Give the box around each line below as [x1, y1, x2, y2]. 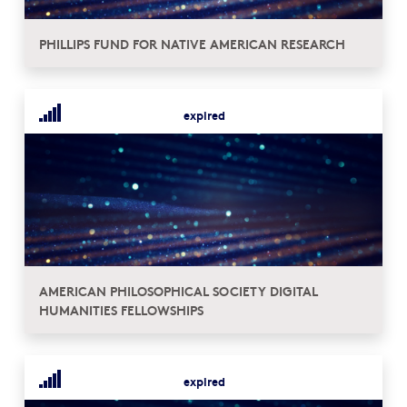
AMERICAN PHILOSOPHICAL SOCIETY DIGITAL [39, 281, 318, 300]
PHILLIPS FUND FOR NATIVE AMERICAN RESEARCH [39, 34, 345, 53]
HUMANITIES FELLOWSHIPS [39, 300, 203, 319]
